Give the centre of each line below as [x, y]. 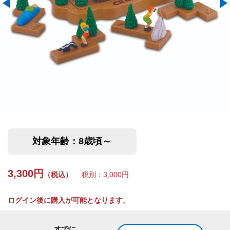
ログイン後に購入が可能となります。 [69, 200]
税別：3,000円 [102, 175]
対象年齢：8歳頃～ [72, 141]
